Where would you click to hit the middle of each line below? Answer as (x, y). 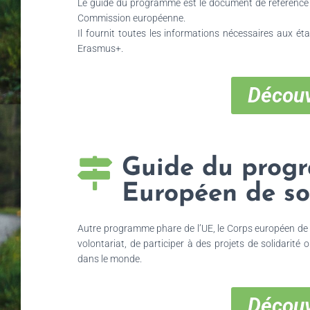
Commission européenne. (131, 18)
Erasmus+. (100, 48)
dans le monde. (111, 258)
